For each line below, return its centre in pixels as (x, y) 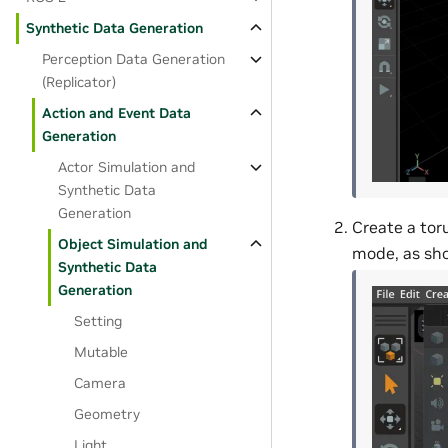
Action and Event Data (117, 113)
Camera (100, 383)
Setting (98, 321)
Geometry (107, 414)
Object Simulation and (133, 244)
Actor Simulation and (127, 167)
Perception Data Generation (134, 59)
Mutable (101, 352)
